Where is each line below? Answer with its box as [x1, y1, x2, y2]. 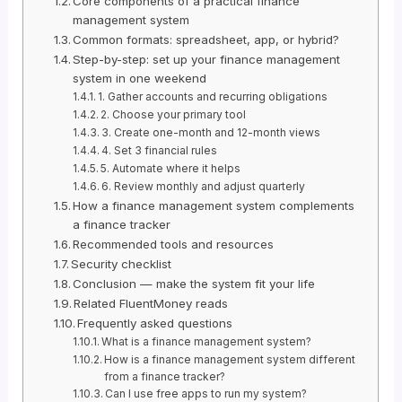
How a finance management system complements [73, 197, 355, 213]
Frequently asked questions [77, 315, 233, 330]
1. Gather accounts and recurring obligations [98, 89, 328, 103]
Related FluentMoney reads [74, 295, 229, 310]
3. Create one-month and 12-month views [101, 125, 321, 139]
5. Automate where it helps [100, 161, 241, 175]
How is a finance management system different [104, 352, 356, 366]
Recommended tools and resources [73, 236, 275, 251]
